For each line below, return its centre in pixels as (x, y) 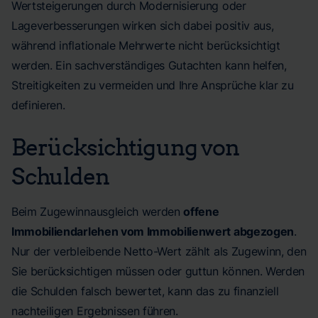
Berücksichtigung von (125, 146)
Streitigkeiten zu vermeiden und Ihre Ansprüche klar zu (153, 85)
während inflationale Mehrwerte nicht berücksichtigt (146, 45)
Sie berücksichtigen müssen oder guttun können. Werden (158, 271)
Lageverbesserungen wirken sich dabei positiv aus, (143, 26)
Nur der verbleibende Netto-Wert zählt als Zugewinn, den (159, 251)
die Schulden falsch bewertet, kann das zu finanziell (145, 291)
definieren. (38, 105)
